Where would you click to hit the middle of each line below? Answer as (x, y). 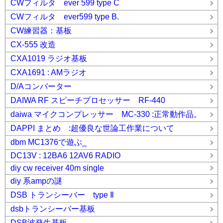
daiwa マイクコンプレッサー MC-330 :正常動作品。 (106, 114)
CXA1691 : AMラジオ (49, 72)
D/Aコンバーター (45, 86)
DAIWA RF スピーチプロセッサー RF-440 (88, 100)
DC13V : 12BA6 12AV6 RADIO (65, 156)
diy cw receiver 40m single (57, 168)
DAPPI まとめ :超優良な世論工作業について (92, 128)
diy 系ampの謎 (36, 181)
